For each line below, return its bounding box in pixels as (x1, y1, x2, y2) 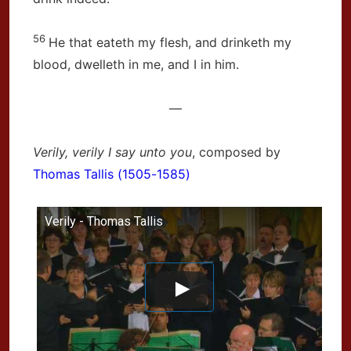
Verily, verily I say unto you (33, 144, 192, 160)
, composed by (192, 144, 280, 160)
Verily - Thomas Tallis (45, 214, 163, 229)
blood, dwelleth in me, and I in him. (33, 56, 239, 72)
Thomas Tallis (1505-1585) (33, 166, 190, 182)
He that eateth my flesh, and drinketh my (49, 34, 291, 50)
